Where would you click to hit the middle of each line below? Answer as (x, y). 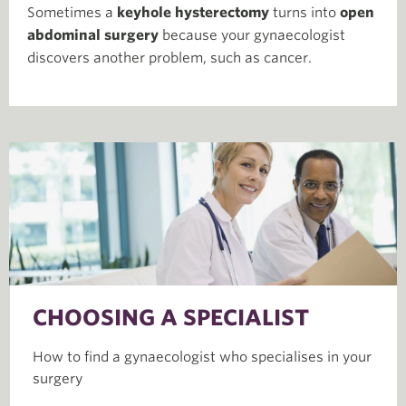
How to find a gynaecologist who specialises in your (202, 358)
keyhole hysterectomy (193, 13)
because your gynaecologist (252, 35)
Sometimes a (72, 13)
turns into (304, 13)
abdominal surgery (93, 35)
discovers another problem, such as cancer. (169, 58)
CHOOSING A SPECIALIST (171, 318)
